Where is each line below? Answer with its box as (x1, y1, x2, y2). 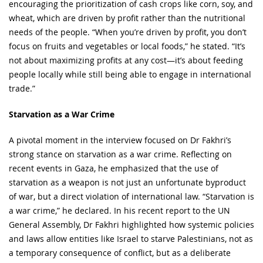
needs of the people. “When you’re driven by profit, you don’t (9, 26, 247, 38)
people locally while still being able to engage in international (9, 68, 251, 80)
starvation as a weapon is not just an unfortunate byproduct (9, 176, 246, 188)
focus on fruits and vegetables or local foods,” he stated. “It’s (9, 40, 245, 52)
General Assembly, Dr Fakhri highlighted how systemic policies (9, 218, 254, 230)
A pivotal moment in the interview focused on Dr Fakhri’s (9, 134, 231, 146)
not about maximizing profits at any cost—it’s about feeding (9, 54, 243, 66)
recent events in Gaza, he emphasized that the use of (9, 162, 218, 174)
